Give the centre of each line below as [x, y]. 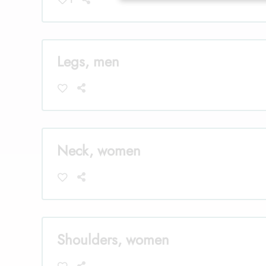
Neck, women [99, 150]
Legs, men [88, 62]
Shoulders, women [113, 239]
